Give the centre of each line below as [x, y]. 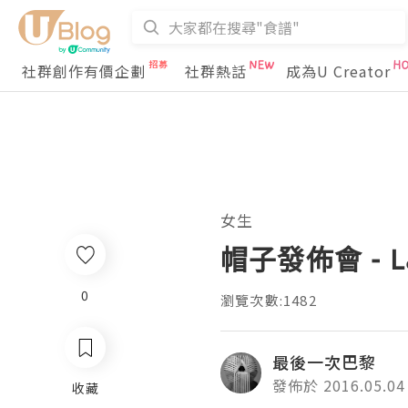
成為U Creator [338, 71]
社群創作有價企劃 [84, 71]
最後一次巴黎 [324, 362]
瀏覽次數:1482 [269, 300]
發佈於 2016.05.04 [339, 385]
